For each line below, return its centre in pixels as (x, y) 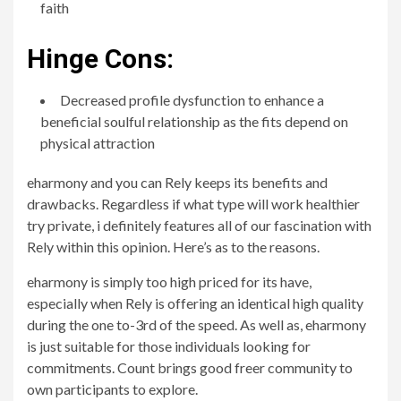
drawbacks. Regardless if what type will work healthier (193, 204)
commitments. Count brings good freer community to (190, 367)
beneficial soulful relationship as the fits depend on (194, 121)
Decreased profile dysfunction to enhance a (192, 100)
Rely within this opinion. (98, 247)
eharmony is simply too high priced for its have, (169, 282)
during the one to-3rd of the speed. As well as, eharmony (196, 324)
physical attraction (98, 143)
